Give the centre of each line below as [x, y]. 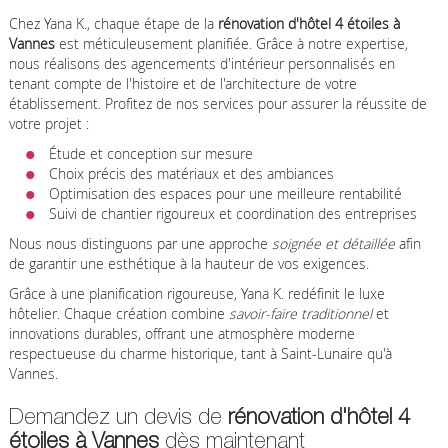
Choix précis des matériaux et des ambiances [191, 173]
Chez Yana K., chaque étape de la [113, 23]
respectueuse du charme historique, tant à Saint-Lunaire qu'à [200, 353]
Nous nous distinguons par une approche [140, 243]
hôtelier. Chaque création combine [118, 313]
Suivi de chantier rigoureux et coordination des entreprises [232, 213]
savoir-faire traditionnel [300, 313]
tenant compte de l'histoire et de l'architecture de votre [182, 83]
